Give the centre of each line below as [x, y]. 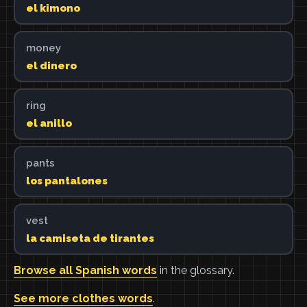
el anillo [49, 123]
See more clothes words [83, 298]
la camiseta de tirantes [90, 238]
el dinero [51, 65]
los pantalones [66, 181]
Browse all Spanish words [85, 270]
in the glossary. [196, 270]
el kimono [53, 8]
